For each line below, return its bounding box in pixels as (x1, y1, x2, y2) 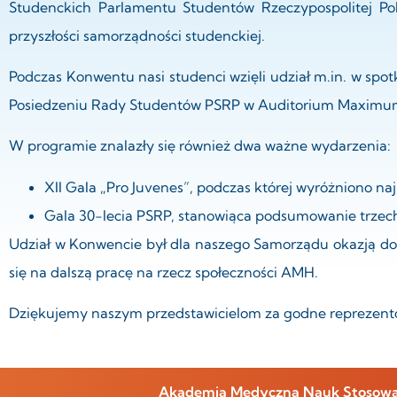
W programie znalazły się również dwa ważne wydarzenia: (9, 136, 391, 155)
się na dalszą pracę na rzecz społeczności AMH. (9, 262, 318, 281)
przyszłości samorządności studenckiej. (9, 26, 265, 44)
